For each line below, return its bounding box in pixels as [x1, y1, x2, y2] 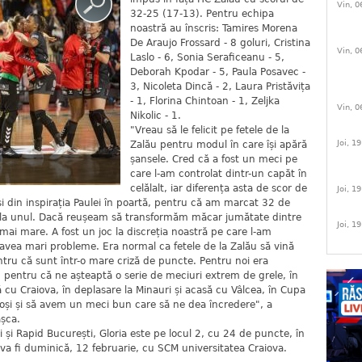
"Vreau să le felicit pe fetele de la [130, 124, 289, 136]
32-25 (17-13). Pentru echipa [130, 8, 274, 19]
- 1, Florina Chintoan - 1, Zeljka [130, 95, 280, 107]
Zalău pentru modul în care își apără [130, 139, 307, 150]
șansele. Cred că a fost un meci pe [130, 154, 297, 165]
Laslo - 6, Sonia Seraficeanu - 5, [130, 52, 284, 63]
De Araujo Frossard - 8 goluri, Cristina [130, 37, 310, 48]
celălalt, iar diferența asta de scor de [130, 183, 307, 194]
